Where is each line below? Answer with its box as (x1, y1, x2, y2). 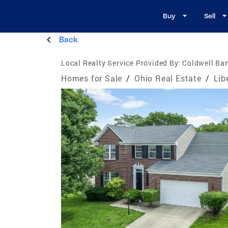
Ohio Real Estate (134, 72, 202, 83)
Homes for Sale (61, 72, 123, 83)
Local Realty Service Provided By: (61, 58, 181, 68)
